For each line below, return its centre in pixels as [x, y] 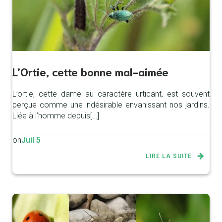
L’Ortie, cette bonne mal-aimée [90, 71]
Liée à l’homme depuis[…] [56, 116]
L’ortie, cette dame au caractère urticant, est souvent [111, 94]
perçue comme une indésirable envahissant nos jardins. [111, 105]
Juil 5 [31, 140]
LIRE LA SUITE [169, 156]
